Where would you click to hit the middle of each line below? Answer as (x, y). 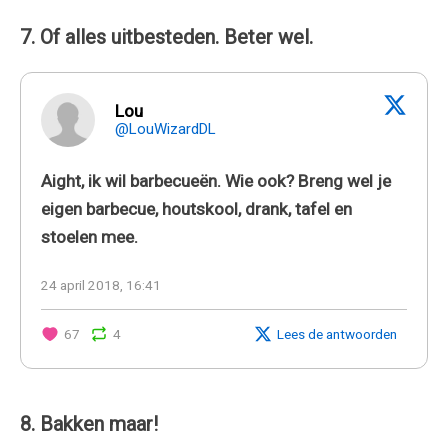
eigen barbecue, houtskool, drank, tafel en (196, 208)
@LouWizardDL (165, 128)
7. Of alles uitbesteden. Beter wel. (166, 36)
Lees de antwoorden (337, 333)
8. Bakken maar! (89, 423)
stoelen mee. (89, 236)
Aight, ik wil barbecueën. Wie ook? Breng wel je (216, 180)
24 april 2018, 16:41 (101, 284)
